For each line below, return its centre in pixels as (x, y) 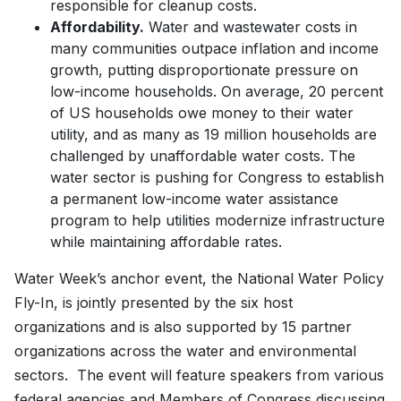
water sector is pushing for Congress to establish (217, 177)
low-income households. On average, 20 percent (217, 91)
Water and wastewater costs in (251, 26)
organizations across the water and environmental (185, 350)
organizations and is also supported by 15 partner (183, 326)
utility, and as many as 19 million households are (213, 134)
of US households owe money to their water (202, 112)
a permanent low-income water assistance (194, 198)
